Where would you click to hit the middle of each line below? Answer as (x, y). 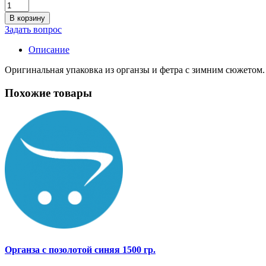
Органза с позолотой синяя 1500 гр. (80, 249)
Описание (49, 49)
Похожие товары (48, 93)
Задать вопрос (33, 29)
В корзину (27, 18)
